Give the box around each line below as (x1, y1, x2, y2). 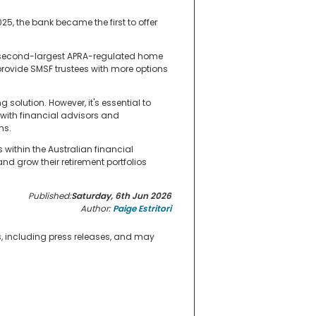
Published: (28, 190, 71, 202)
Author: (80, 202, 113, 215)
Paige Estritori (113, 202, 171, 215)
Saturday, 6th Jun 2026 (71, 190, 171, 202)
